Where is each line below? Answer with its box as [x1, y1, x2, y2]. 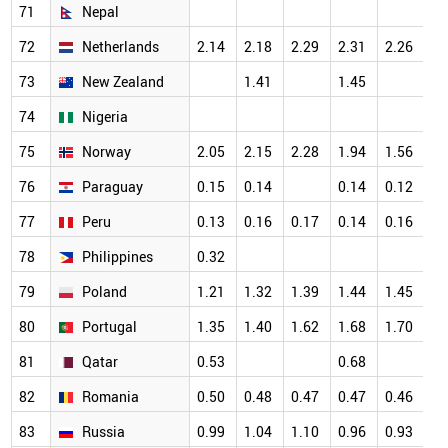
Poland [82, 282, 127, 302]
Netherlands [82, 37, 159, 57]
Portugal [82, 317, 137, 337]
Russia [82, 422, 125, 442]
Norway [82, 142, 131, 162]
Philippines [82, 247, 153, 267]
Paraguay [82, 177, 143, 197]
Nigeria [82, 107, 128, 127]
